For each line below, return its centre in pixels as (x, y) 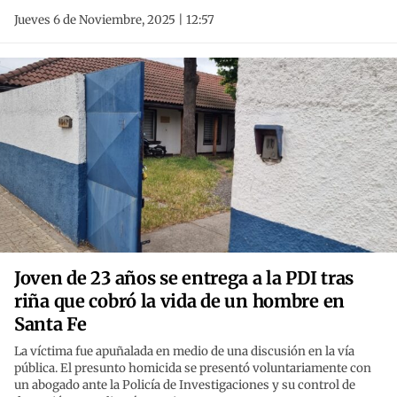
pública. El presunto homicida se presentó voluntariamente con (193, 369)
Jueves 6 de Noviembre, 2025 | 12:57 (114, 20)
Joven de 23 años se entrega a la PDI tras (184, 278)
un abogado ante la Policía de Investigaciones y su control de (185, 385)
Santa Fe (51, 324)
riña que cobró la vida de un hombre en (179, 301)
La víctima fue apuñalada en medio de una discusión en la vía (184, 352)
